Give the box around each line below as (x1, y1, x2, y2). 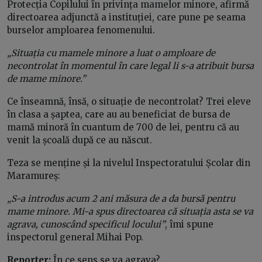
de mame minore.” (7, 73, 85, 85)
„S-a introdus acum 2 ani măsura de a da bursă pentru (7, 193, 235, 205)
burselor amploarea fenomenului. (7, 25, 157, 36)
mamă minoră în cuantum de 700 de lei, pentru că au (7, 122, 239, 133)
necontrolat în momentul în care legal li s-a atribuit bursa (7, 60, 254, 72)
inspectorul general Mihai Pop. (7, 232, 146, 243)
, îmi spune (165, 219, 213, 230)
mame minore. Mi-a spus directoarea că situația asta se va (7, 206, 253, 218)
